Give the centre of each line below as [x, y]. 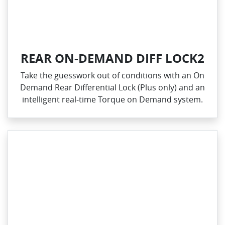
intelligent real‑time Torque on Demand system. [113, 100]
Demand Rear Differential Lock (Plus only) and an [113, 88]
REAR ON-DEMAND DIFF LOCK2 [113, 58]
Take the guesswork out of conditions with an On [113, 76]
